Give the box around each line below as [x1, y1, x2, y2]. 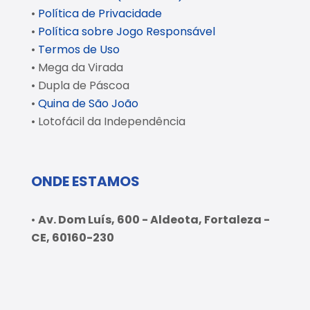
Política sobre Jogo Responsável [38, 24, 215, 39]
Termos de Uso [38, 42, 120, 57]
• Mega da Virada [31, 60, 123, 75]
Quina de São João [38, 95, 138, 111]
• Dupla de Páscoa [31, 77, 129, 93]
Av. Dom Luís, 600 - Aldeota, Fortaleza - [38, 212, 270, 228]
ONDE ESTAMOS [31, 172, 140, 191]
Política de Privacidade [38, 6, 162, 21]
